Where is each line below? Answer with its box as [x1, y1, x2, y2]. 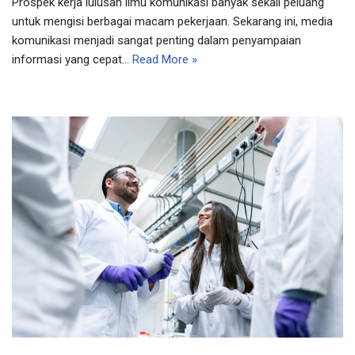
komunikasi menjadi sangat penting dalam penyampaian [12, 33, 301, 48]
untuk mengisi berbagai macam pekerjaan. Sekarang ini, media [12, 14, 333, 29]
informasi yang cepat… [12, 52, 132, 67]
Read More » [132, 52, 197, 67]
